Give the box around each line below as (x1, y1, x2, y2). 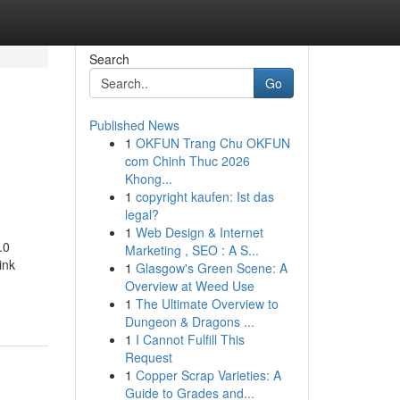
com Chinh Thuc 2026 (124, 152, 250, 170)
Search (88, 50, 129, 68)
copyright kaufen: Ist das (135, 187, 274, 205)
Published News (88, 116, 179, 134)
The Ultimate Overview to (135, 295, 279, 312)
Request (124, 348, 172, 366)
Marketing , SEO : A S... (124, 241, 259, 259)
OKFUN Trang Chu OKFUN (135, 134, 290, 152)
